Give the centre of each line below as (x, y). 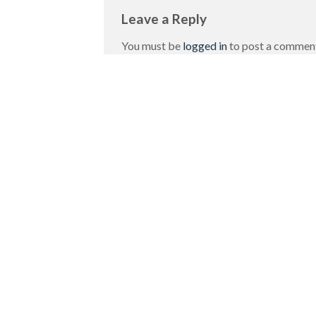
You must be (152, 45)
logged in (205, 45)
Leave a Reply (165, 19)
